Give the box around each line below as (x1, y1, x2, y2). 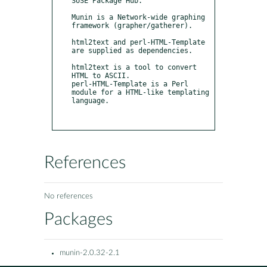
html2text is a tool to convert (72, 63, 197, 72)
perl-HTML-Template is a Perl (72, 79, 188, 88)
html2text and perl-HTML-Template (72, 38, 205, 46)
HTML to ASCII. (72, 71, 130, 80)
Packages (44, 211, 113, 229)
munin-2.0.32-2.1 (60, 249, 120, 257)
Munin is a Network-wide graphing (72, 13, 205, 21)
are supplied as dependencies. (72, 46, 193, 55)
